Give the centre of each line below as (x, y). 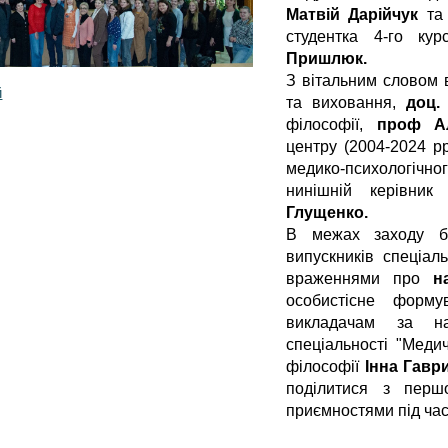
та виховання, (346, 102)
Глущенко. (327, 212)
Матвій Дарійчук (352, 14)
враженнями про (360, 278)
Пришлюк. (327, 58)
